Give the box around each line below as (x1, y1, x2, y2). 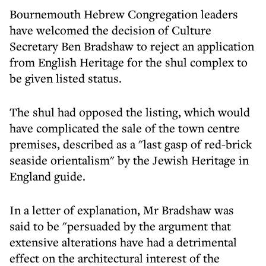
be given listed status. (9, 70, 122, 86)
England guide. (9, 168, 85, 184)
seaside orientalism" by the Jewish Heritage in (9, 152, 249, 168)
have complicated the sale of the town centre (9, 120, 240, 136)
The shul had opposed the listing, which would (9, 104, 250, 120)
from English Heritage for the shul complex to (9, 54, 248, 70)
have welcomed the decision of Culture (9, 22, 211, 38)
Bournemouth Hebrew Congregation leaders (9, 6, 238, 22)
